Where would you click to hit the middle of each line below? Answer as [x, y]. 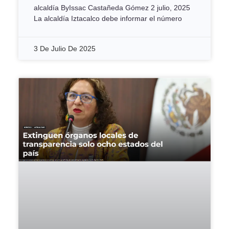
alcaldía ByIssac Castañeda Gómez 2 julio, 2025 [112, 8]
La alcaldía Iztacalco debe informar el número [108, 19]
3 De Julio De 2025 [65, 49]
